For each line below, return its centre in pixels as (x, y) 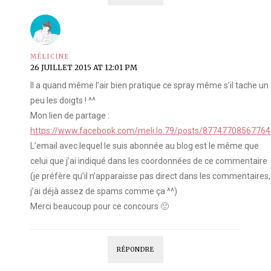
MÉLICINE (50, 57)
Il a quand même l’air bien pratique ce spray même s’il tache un (149, 86)
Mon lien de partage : (70, 116)
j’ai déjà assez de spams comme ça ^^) (104, 191)
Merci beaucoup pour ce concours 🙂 (100, 207)
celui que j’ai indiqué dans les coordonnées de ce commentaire (149, 161)
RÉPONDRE (135, 250)
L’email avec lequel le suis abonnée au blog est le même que (145, 146)
